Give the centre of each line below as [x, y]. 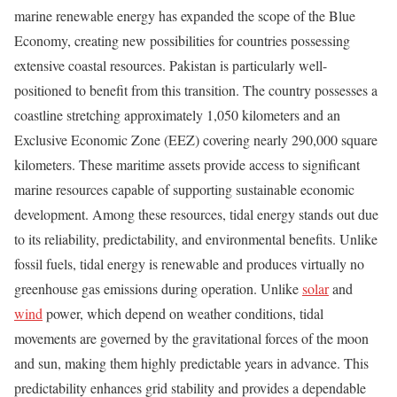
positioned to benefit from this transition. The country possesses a [196, 90]
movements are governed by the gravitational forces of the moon [191, 338]
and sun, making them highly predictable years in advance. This [191, 362]
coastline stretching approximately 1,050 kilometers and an [177, 114]
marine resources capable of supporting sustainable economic [184, 189]
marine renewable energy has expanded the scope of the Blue [185, 15]
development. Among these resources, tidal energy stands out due [196, 214]
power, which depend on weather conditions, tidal [185, 313]
